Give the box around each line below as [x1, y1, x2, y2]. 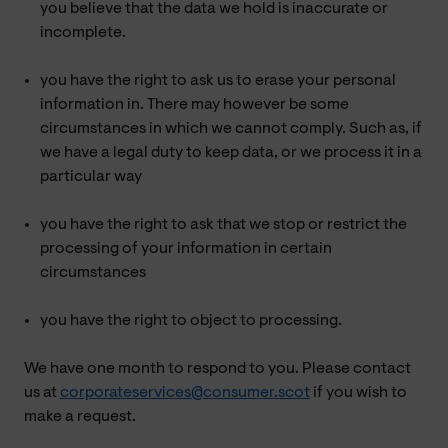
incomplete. [40, 24, 126, 41]
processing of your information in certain [40, 240, 332, 257]
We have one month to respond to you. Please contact [24, 360, 411, 377]
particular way [40, 168, 142, 185]
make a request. [24, 408, 136, 425]
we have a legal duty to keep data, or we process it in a [40, 144, 422, 161]
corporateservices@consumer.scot [60, 384, 310, 401]
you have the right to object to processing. [40, 312, 342, 329]
